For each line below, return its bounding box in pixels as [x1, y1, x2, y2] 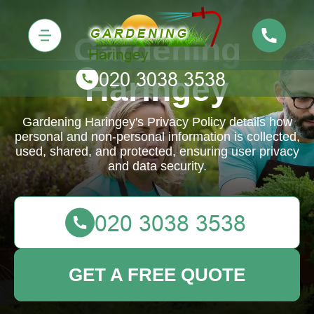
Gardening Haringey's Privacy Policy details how [22, 115, 292, 129]
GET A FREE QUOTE [69, 264, 245, 285]
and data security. [107, 159, 207, 173]
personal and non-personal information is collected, [14, 130, 300, 144]
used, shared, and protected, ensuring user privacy [15, 144, 299, 158]
